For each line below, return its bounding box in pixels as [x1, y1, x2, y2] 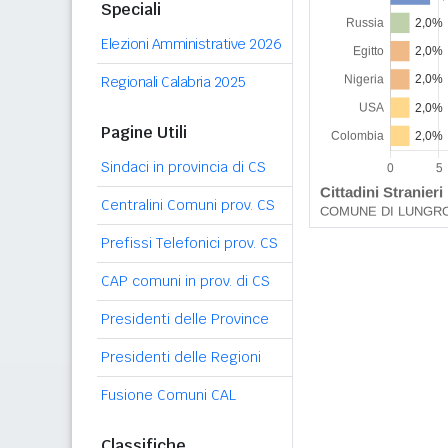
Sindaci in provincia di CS [101, 158, 266, 176]
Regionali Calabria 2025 [101, 73, 246, 91]
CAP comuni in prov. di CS [101, 272, 270, 290]
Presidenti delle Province [101, 310, 269, 328]
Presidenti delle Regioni [101, 348, 261, 366]
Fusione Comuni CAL [101, 386, 236, 404]
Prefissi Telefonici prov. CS [101, 234, 278, 252]
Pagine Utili [101, 122, 187, 143]
